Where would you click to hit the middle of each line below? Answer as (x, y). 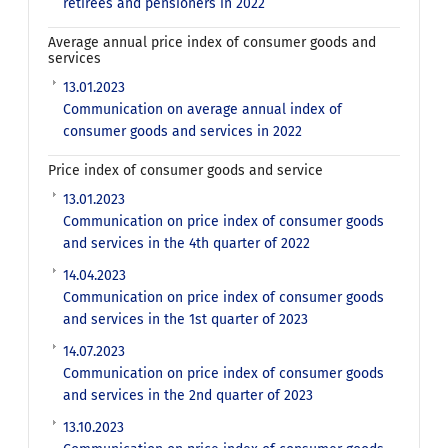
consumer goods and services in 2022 (183, 132)
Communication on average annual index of (203, 110)
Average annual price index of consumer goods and (212, 43)
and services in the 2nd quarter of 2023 (188, 396)
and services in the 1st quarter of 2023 (186, 320)
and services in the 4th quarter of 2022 (187, 244)
